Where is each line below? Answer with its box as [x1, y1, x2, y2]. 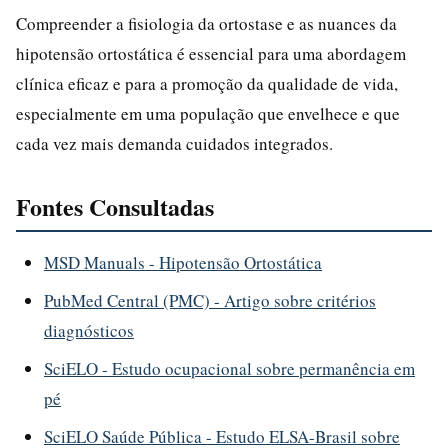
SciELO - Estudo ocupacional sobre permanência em [44, 356, 415, 380]
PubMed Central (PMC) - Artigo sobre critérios [44, 288, 376, 312]
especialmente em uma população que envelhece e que [16, 101, 400, 125]
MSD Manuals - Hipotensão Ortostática [44, 250, 322, 274]
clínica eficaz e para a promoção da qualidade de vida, [16, 71, 398, 95]
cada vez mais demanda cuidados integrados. [16, 131, 333, 155]
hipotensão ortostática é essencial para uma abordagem [16, 41, 406, 65]
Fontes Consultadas [16, 188, 214, 224]
